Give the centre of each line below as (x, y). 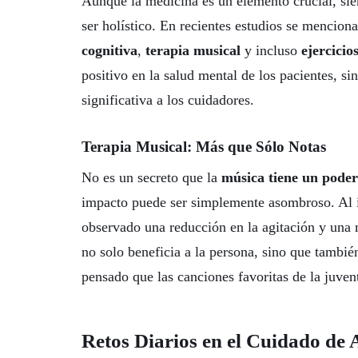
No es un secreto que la (151, 178)
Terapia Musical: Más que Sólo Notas (204, 146)
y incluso (271, 51)
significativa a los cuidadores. (168, 100)
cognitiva (109, 51)
